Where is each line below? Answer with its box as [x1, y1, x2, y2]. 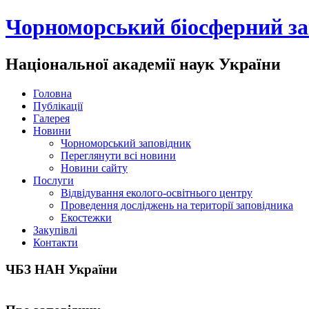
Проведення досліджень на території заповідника [61, 199, 293, 211]
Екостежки [61, 211, 112, 223]
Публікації [33, 99, 83, 112]
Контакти [33, 236, 78, 248]
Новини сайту [61, 161, 128, 174]
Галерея [33, 112, 70, 124]
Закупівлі [33, 223, 77, 236]
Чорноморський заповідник [61, 137, 191, 149]
